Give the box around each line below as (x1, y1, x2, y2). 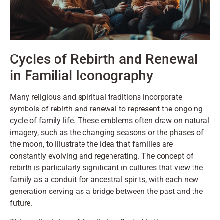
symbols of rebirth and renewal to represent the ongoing (10, 104, 203, 113)
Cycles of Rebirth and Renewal (10, 51, 198, 67)
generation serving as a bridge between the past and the (10, 186, 203, 196)
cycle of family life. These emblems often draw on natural (10, 115, 209, 125)
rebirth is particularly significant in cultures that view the (10, 163, 203, 172)
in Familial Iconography (10, 67, 153, 83)
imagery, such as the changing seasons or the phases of (10, 127, 204, 137)
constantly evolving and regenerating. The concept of (10, 151, 193, 161)
